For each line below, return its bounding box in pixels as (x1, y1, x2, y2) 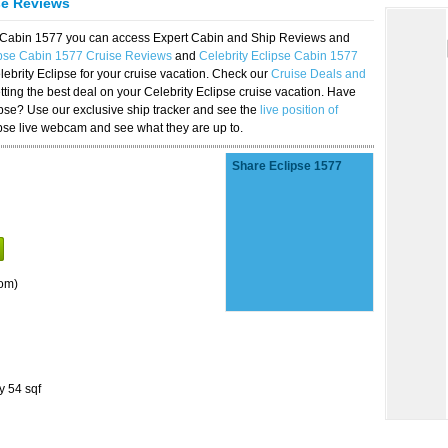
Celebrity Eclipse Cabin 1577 (199, 49, 358, 63)
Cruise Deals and (271, 67, 366, 81)
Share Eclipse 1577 (232, 159, 342, 173)
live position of (260, 103, 338, 117)
